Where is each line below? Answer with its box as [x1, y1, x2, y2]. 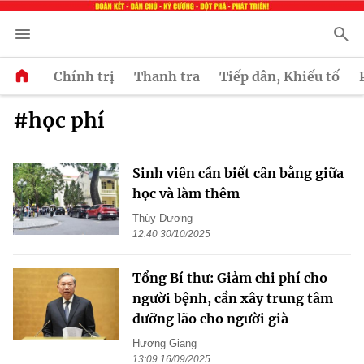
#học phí [13, 107, 105, 134]
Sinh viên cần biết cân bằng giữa [132, 165, 344, 182]
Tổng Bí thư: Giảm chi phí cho [132, 270, 327, 287]
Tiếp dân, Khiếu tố [219, 67, 340, 84]
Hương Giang [132, 337, 197, 350]
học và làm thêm [132, 185, 240, 202]
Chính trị [54, 67, 115, 84]
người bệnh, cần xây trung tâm [132, 290, 333, 307]
